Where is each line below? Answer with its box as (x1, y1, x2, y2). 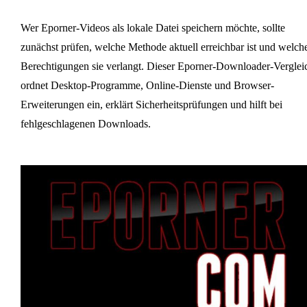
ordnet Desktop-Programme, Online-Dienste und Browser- (20, 79, 274, 91)
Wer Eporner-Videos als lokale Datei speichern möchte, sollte (20, 21, 285, 34)
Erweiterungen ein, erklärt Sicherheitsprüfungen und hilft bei (20, 98, 282, 110)
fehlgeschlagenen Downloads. (20, 117, 151, 130)
